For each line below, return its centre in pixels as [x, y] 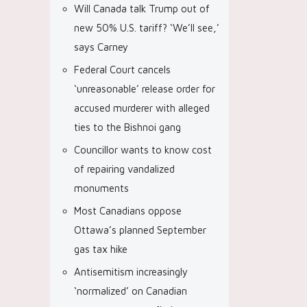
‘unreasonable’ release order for [145, 89]
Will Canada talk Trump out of [142, 9]
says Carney [101, 47]
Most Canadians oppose [128, 211]
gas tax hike [101, 249]
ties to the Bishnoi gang [127, 127]
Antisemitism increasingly [131, 272]
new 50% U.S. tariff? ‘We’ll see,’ [147, 28]
